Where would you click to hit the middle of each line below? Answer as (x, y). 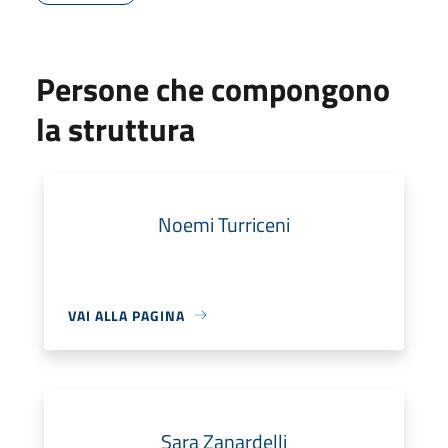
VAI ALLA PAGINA (126, 315)
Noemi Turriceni (224, 224)
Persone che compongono (213, 88)
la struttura (115, 128)
